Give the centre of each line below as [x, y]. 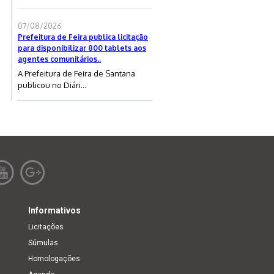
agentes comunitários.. [59, 59]
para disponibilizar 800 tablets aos [82, 48]
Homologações [54, 258]
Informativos [54, 210]
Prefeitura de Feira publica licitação [83, 37]
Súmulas [43, 243]
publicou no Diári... [52, 85]
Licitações [46, 227]
